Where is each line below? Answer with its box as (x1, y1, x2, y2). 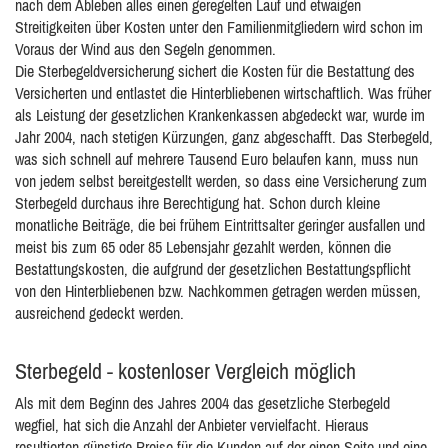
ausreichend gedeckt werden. (15, 304, 184, 322)
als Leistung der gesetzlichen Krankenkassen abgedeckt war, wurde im (15, 106, 425, 124)
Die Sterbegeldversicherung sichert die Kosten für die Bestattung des (15, 62, 415, 80)
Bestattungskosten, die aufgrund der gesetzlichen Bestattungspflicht (15, 260, 411, 278)
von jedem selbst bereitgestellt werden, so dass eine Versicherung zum (15, 172, 427, 190)
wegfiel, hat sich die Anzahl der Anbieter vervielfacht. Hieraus (15, 416, 369, 434)
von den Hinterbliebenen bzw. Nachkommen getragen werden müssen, (15, 282, 421, 300)
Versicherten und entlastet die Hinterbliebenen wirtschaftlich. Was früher (15, 84, 431, 102)
